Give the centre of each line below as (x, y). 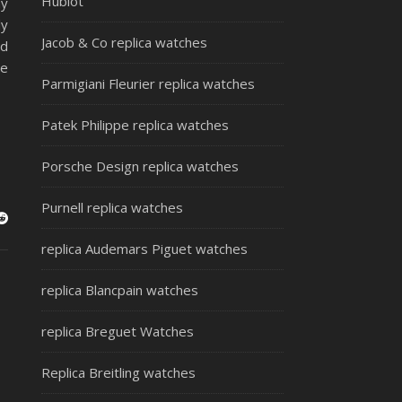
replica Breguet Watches (118, 331)
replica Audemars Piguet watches (144, 249)
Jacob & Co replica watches (124, 42)
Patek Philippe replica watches (135, 125)
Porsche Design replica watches (140, 166)
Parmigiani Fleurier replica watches (148, 83)
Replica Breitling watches (118, 372)
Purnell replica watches (112, 207)
